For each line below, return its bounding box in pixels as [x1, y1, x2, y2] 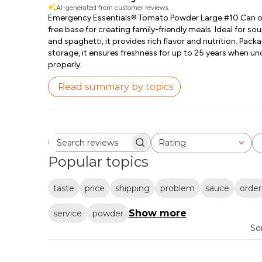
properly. [47, 60, 82, 70]
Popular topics [47, 153, 149, 170]
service [53, 208, 82, 219]
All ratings [164, 142, 171, 153]
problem [160, 182, 195, 194]
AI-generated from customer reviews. [56, 4, 170, 12]
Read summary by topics [57, 81, 173, 92]
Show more [128, 208, 187, 219]
